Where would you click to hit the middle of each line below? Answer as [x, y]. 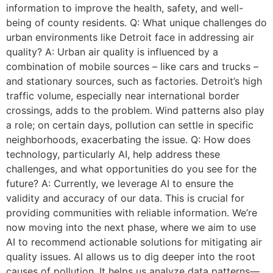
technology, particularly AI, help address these [113, 154]
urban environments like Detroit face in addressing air [130, 37]
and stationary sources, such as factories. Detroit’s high [134, 81]
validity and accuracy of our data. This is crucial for [125, 198]
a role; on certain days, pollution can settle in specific [130, 125]
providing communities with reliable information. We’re [132, 213]
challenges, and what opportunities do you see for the [131, 169]
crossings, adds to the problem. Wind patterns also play [135, 110]
